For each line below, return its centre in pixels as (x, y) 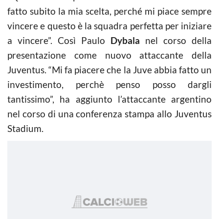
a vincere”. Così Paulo (59, 40)
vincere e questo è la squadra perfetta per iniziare (109, 25)
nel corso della (176, 40)
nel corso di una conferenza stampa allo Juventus (109, 113)
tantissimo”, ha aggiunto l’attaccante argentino (109, 99)
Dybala (125, 40)
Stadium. (25, 128)
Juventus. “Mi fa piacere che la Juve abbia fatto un (109, 69)
